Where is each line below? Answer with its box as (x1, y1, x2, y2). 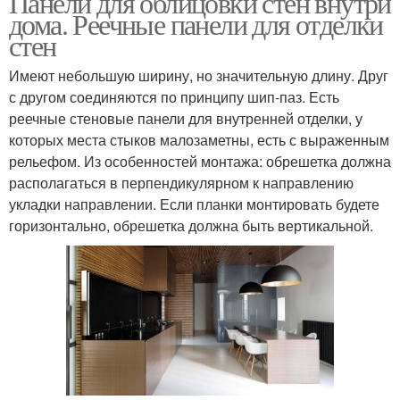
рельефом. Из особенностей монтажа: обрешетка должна (9, 151, 391, 172)
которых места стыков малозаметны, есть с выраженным (9, 129, 389, 151)
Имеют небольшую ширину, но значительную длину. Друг (9, 65, 388, 87)
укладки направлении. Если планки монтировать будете (9, 194, 379, 215)
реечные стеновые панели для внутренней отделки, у (9, 108, 362, 129)
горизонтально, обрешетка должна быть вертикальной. (9, 215, 373, 237)
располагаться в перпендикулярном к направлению (9, 172, 354, 194)
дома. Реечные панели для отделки (9, 4, 383, 44)
